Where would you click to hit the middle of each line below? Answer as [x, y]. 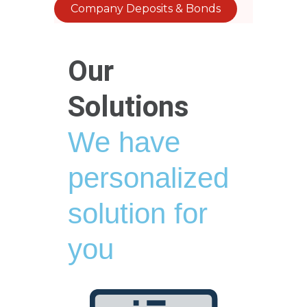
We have [124, 142]
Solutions [128, 106]
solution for [138, 213]
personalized [148, 177]
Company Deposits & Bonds [146, 8]
